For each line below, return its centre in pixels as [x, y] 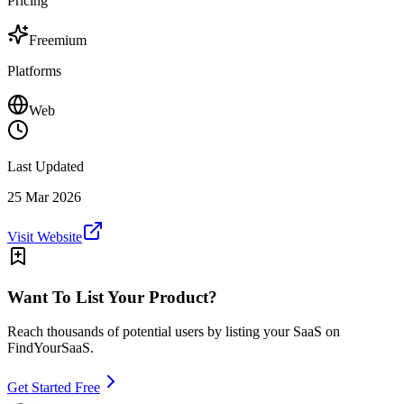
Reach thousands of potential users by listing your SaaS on [174, 332]
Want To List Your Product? [112, 297]
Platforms [34, 70]
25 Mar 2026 [44, 197]
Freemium [58, 40]
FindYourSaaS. [50, 348]
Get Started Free [54, 388]
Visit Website [45, 236]
